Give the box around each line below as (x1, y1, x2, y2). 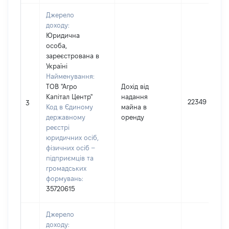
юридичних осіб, (46, 134, 99, 141)
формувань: (46, 175, 83, 182)
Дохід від (121, 83, 149, 90)
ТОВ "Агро (46, 83, 77, 90)
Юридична (46, 32, 80, 39)
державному (46, 113, 85, 121)
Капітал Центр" (46, 93, 93, 100)
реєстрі (46, 124, 70, 131)
